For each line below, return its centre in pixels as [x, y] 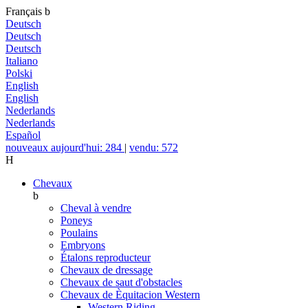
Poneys [76, 220]
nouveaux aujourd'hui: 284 [65, 147]
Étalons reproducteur [106, 257]
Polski [19, 73]
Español [23, 135]
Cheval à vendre [96, 208]
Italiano [22, 61]
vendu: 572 [154, 147]
